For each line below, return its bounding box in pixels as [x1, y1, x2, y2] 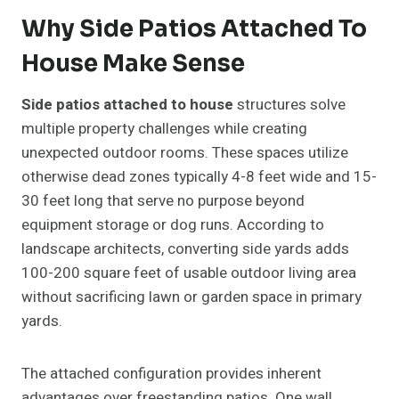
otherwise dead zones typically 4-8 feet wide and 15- [21, 166, 377, 189]
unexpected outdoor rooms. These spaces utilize [21, 142, 348, 165]
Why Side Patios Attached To [21, 14, 367, 45]
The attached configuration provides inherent [21, 362, 322, 386]
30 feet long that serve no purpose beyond [21, 190, 305, 213]
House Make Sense [21, 49, 245, 79]
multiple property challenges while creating [21, 118, 307, 141]
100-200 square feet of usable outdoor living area [21, 262, 356, 285]
